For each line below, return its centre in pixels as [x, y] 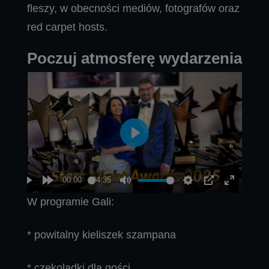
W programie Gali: [71, 202]
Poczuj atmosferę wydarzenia [134, 58]
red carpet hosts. [67, 27]
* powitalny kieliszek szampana [101, 235]
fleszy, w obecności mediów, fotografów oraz [133, 8]
